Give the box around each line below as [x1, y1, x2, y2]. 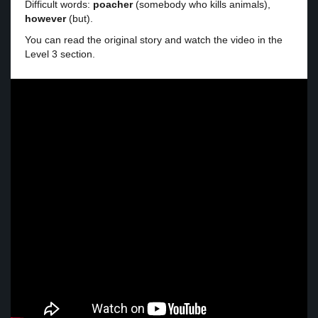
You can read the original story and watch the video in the [25, 34, 283, 45]
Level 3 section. [25, 48, 95, 60]
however [25, 13, 66, 24]
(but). [66, 13, 93, 24]
